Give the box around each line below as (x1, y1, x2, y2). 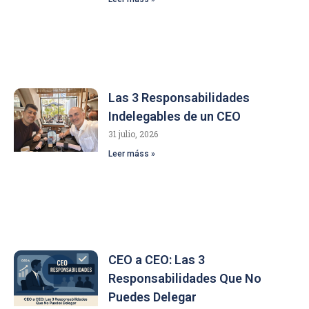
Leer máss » (108, 149, 156, 159)
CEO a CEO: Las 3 (108, 252, 206, 267)
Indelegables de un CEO (108, 109, 241, 124)
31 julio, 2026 (108, 128, 159, 140)
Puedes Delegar (108, 289, 197, 304)
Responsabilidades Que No (108, 270, 262, 286)
